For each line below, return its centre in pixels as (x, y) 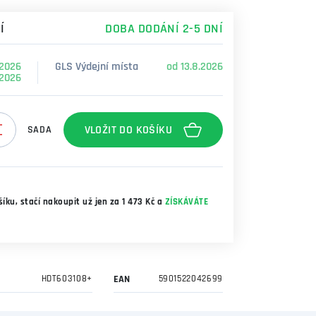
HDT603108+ (67, 279)
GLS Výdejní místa (96, 67)
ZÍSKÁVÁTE (186, 202)
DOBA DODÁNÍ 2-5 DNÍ (164, 29)
